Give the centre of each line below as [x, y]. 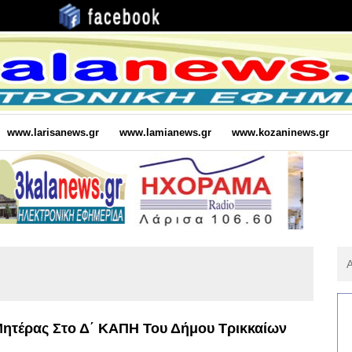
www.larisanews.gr [53, 132]
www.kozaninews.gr [280, 132]
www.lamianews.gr [165, 132]
